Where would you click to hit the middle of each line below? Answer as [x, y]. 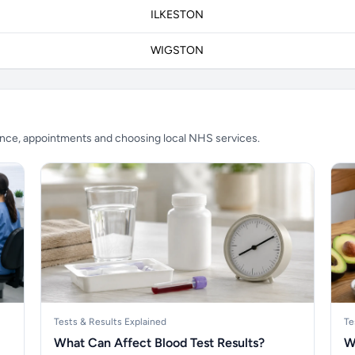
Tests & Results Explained [110, 322]
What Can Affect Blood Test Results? [159, 343]
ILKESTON [177, 15]
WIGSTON [177, 50]
